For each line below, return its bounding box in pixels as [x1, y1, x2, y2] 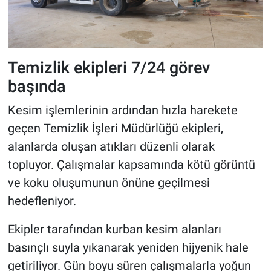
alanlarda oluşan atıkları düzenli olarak [7, 139, 215, 154]
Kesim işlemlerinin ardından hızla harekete [7, 102, 238, 117]
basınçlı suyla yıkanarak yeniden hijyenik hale [7, 240, 249, 255]
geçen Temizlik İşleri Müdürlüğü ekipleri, [7, 120, 223, 135]
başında [7, 77, 66, 96]
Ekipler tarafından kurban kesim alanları [7, 221, 221, 237]
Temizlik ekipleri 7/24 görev [7, 58, 210, 77]
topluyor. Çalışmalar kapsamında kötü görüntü [7, 157, 255, 172]
